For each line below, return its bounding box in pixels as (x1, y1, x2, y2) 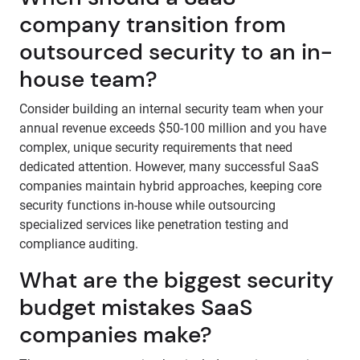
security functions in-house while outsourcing (19, 198, 276, 213)
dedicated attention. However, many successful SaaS (19, 159, 319, 174)
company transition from (19, 10, 286, 39)
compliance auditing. (19, 236, 138, 252)
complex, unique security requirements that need (19, 140, 292, 155)
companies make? (19, 320, 212, 350)
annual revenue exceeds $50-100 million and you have (19, 121, 326, 136)
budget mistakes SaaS (19, 292, 252, 322)
